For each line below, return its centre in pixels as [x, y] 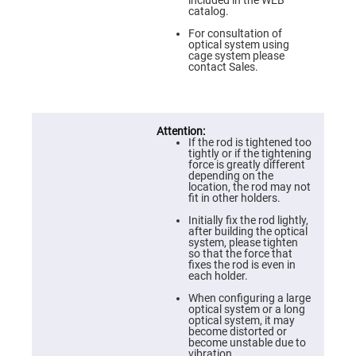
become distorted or [237, 331]
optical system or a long [246, 309]
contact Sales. [223, 67]
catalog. [208, 11]
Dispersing [132, 245]
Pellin [120, 278]
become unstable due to [247, 342]
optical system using [238, 44]
